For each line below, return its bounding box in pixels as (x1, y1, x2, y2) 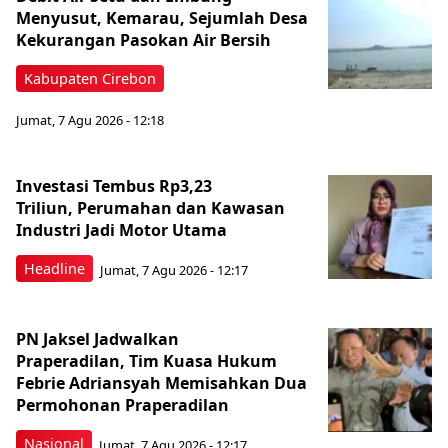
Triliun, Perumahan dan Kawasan (16, 197, 285, 220)
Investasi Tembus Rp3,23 (16, 175, 212, 198)
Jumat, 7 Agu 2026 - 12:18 (16, 111, 164, 130)
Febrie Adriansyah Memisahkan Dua (16, 372, 307, 395)
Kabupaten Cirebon (24, 68, 156, 88)
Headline (24, 259, 85, 279)
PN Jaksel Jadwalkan (16, 328, 179, 351)
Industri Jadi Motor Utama (16, 219, 227, 242)
